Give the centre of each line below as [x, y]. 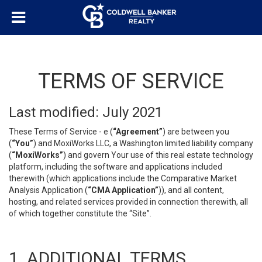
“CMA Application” [123, 190]
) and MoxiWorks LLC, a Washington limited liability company [143, 143]
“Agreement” [138, 132]
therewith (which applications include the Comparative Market [123, 178]
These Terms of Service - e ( [61, 132]
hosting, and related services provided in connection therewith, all [128, 202]
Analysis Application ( [48, 190]
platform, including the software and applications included [116, 167]
